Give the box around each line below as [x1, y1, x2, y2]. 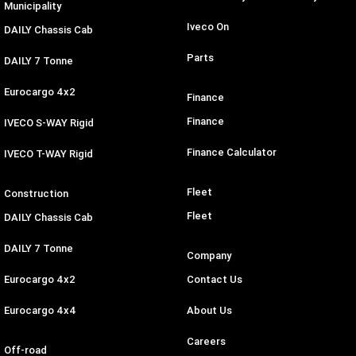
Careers [186, 335, 226, 349]
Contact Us [186, 273, 242, 287]
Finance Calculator [186, 145, 277, 160]
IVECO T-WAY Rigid [4, 147, 93, 161]
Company [186, 249, 231, 263]
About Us [186, 304, 232, 318]
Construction [4, 187, 68, 201]
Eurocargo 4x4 [4, 304, 76, 318]
